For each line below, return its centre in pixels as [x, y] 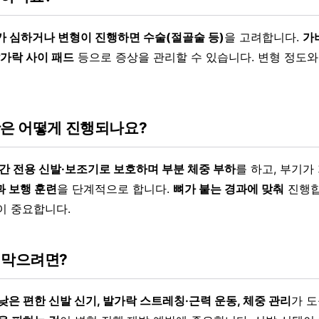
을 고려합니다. [263, 37]
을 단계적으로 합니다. [115, 189]
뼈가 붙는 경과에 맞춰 [229, 189]
